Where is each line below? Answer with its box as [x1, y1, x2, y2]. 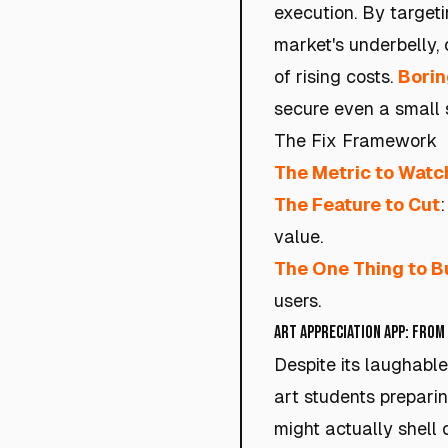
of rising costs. [274, 66, 398, 87]
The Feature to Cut [274, 194, 440, 215]
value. [274, 226, 323, 247]
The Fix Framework [274, 130, 437, 151]
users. [274, 290, 321, 311]
